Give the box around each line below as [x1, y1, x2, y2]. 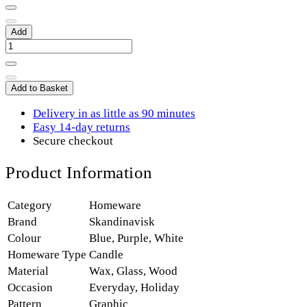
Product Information [5, 162, 153, 182]
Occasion [8, 281, 53, 295]
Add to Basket [11, 83, 68, 94]
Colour [8, 232, 41, 245]
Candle [89, 248, 123, 262]
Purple [117, 232, 149, 245]
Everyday [89, 281, 135, 295]
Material [8, 265, 49, 278]
